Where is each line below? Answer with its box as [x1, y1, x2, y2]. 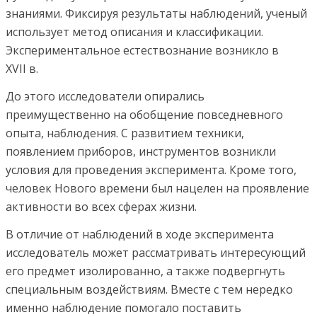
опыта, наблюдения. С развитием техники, [6, 125, 244, 141]
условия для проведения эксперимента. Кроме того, [6, 162, 296, 178]
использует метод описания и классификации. [6, 24, 263, 40]
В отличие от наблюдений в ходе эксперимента [6, 226, 274, 242]
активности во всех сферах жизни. [6, 199, 197, 214]
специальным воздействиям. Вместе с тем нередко [6, 282, 293, 297]
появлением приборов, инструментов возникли [6, 144, 276, 159]
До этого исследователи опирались [6, 88, 204, 104]
